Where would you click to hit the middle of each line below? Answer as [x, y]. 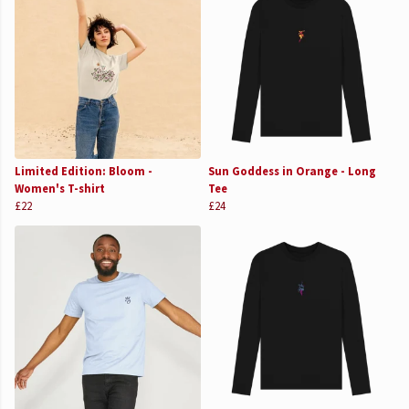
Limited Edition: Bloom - [84, 171]
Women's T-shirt [60, 189]
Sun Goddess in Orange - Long [292, 171]
